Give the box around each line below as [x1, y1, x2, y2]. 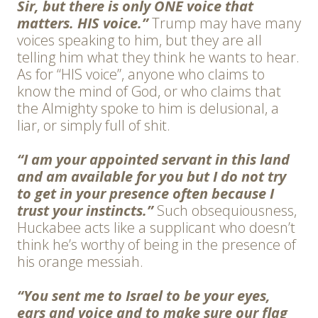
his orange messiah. [17, 252, 143, 272]
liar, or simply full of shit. [17, 116, 170, 136]
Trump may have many [148, 13, 301, 33]
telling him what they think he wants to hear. [17, 48, 300, 67]
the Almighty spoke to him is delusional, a [17, 99, 279, 119]
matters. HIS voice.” [17, 13, 148, 33]
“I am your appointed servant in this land [17, 150, 290, 170]
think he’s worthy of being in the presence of [17, 235, 296, 255]
